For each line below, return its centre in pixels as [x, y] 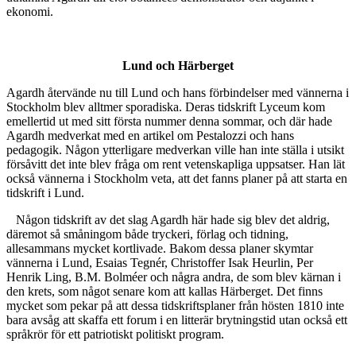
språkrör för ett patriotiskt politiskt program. [115, 335]
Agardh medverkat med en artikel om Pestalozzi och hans [150, 136]
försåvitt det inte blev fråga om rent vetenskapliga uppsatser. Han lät [176, 164]
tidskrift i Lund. [45, 193]
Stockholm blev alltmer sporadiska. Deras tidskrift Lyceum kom [166, 107]
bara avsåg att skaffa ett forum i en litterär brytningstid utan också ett [177, 320]
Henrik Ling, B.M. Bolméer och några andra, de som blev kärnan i [174, 277]
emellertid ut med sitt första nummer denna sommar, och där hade [169, 122]
